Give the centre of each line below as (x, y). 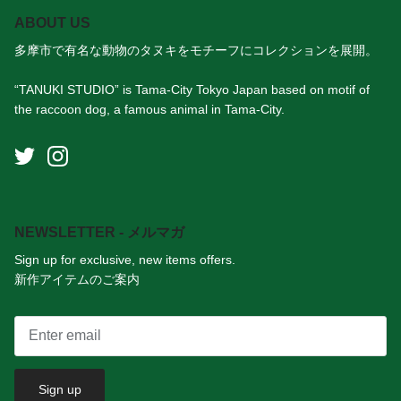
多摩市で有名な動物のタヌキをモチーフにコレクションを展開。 (196, 50)
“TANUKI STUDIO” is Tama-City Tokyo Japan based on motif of (192, 89)
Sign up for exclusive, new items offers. (125, 259)
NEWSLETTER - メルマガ (99, 232)
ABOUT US (52, 22)
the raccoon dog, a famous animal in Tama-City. (149, 109)
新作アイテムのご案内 (77, 279)
